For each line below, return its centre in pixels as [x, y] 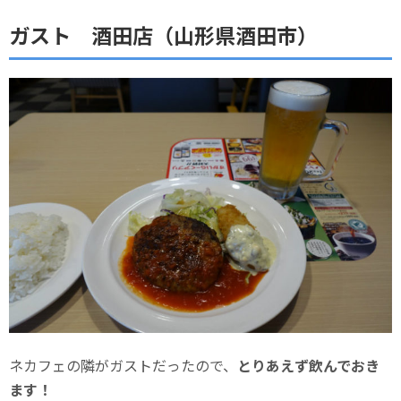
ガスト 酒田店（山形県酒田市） [163, 35]
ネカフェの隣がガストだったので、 [123, 366]
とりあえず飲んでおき [308, 366]
